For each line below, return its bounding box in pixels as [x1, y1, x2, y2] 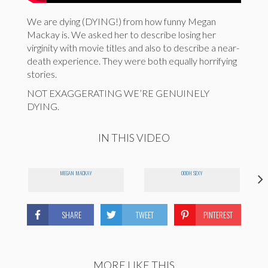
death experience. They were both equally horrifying [27, 55, 237, 67]
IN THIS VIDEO [98, 131, 170, 145]
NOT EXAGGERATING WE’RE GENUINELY [27, 87, 209, 99]
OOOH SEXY [181, 169, 203, 178]
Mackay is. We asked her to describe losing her [27, 29, 216, 41]
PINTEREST [203, 208, 233, 221]
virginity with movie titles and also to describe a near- [27, 42, 239, 54]
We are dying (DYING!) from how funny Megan [27, 16, 216, 28]
